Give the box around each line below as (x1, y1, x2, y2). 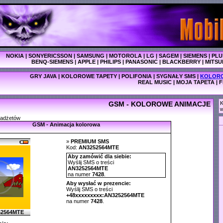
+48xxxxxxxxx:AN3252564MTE (66, 192, 144, 198)
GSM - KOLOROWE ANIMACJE (109, 100, 211, 108)
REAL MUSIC (138, 79, 172, 85)
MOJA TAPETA (176, 79, 215, 85)
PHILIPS (100, 59, 121, 65)
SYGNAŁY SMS (156, 73, 196, 79)
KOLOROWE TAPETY (61, 73, 117, 79)
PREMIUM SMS (70, 138, 109, 144)
